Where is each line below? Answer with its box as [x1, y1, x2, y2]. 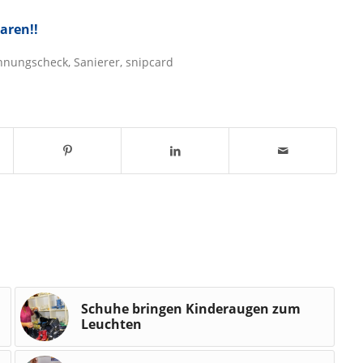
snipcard [126, 53, 173, 70]
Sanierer [74, 53, 120, 70]
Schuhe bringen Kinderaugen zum [80, 299, 301, 318]
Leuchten [80, 314, 142, 333]
